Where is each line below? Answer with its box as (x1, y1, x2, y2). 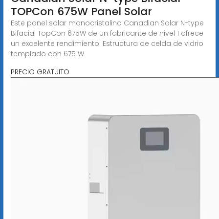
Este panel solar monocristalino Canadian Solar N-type (10, 18, 204, 28)
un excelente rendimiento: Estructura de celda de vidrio (10, 38, 203, 48)
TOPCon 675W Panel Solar (10, 3, 152, 19)
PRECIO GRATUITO (10, 66, 69, 77)
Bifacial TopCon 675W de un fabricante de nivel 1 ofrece (10, 28, 203, 38)
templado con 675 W (10, 48, 84, 59)
